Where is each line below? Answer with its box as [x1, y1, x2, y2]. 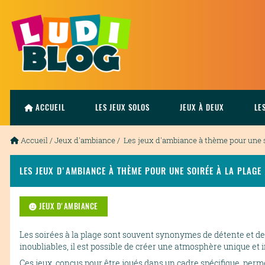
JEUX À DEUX [180, 102, 224, 113]
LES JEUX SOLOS [95, 102, 150, 113]
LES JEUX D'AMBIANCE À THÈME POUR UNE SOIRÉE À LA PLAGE [20, 164, 261, 177]
